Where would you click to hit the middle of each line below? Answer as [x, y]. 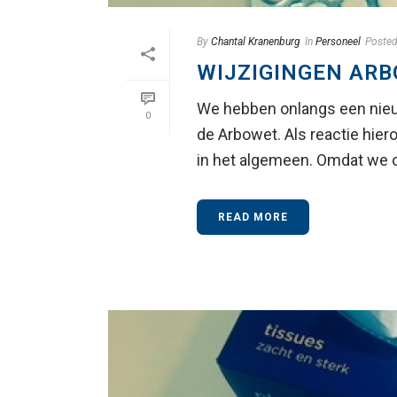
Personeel [338, 42]
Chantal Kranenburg [256, 42]
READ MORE [253, 218]
